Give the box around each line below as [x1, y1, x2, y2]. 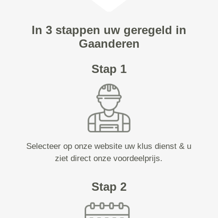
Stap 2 [91, 180, 127, 193]
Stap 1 [91, 62, 127, 75]
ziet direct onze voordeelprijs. [55, 154, 163, 163]
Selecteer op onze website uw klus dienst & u [26, 142, 192, 151]
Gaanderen [78, 37, 140, 50]
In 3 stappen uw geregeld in [32, 23, 186, 36]
